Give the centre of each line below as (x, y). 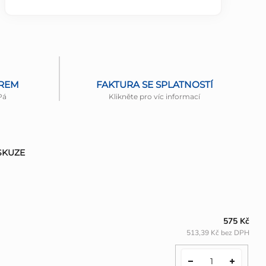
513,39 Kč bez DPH (218, 232)
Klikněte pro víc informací (155, 96)
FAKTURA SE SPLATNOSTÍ (154, 84)
